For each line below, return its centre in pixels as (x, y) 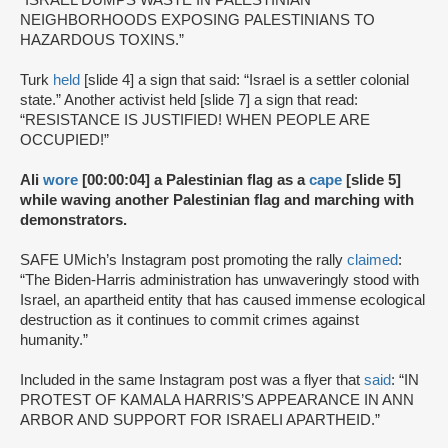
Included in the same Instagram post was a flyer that (192, 380)
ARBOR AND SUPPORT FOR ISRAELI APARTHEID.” (202, 420)
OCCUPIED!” (64, 140)
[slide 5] (371, 180)
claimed (372, 260)
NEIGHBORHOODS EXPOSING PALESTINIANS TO (197, 20)
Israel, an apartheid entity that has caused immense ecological (222, 300)
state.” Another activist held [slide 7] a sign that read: (189, 100)
